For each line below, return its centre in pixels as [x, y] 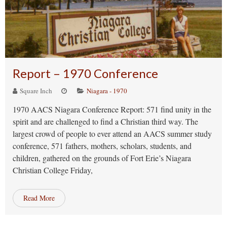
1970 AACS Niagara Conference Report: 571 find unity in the [112, 109]
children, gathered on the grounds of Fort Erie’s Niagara [102, 158]
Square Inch [35, 91]
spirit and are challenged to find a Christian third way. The [105, 121]
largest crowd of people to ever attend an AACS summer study [112, 134]
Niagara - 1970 [107, 91]
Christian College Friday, [53, 170]
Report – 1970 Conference [85, 73]
